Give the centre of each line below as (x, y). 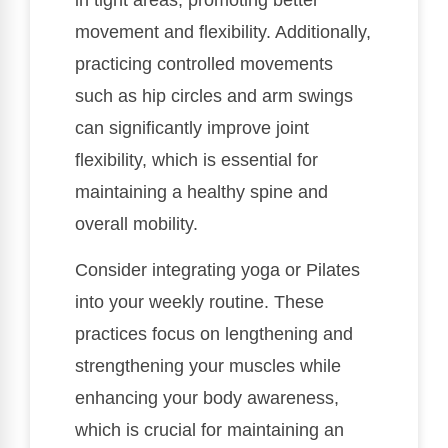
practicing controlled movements (204, 64)
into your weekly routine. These (199, 302)
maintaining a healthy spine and (201, 192)
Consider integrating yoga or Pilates (217, 270)
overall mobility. (136, 224)
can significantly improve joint (192, 128)
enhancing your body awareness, (207, 398)
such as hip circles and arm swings (214, 96)
